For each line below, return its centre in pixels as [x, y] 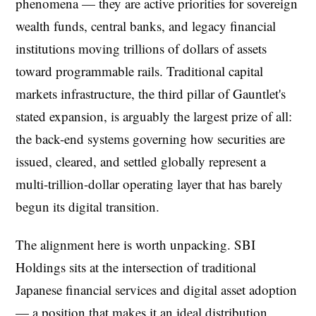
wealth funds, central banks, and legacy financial [146, 26]
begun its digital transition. [87, 207]
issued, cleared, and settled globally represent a [141, 162]
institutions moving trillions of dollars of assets [141, 49]
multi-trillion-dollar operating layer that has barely [149, 184]
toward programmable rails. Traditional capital [139, 71]
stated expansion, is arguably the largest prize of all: [154, 116]
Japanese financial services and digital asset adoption [156, 290]
